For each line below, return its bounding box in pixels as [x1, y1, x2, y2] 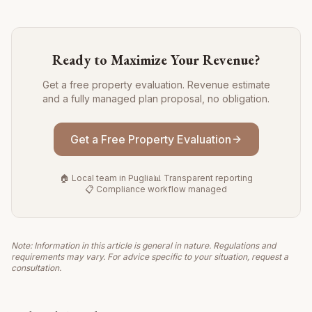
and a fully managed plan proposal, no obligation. [42, 93, 270, 105]
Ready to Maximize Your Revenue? [52, 51, 260, 70]
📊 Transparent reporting [153, 173, 253, 184]
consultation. [11, 263, 61, 274]
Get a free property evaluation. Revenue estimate [42, 79, 270, 91]
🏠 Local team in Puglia [59, 173, 153, 184]
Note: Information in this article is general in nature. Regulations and [11, 240, 276, 251]
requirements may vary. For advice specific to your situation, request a [11, 251, 288, 263]
